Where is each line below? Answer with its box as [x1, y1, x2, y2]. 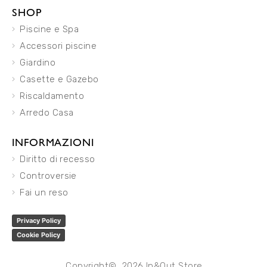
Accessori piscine [20, 41, 97, 51]
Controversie [20, 170, 77, 181]
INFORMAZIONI [12, 134, 94, 149]
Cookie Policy [17, 231, 60, 240]
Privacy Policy [17, 216, 61, 225]
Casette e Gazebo [20, 74, 99, 85]
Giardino [20, 57, 56, 68]
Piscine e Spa [20, 24, 79, 35]
